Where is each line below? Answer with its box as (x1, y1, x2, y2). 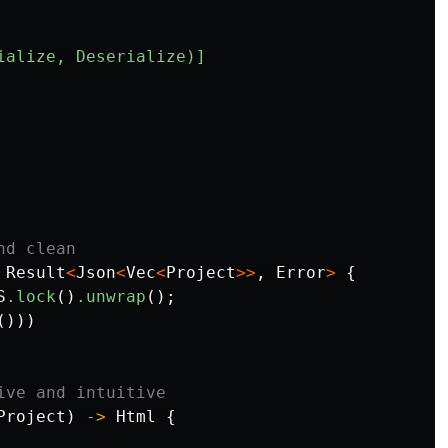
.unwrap (76, 286, 146, 306)
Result (6, 262, 66, 282)
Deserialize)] (76, 46, 206, 66)
